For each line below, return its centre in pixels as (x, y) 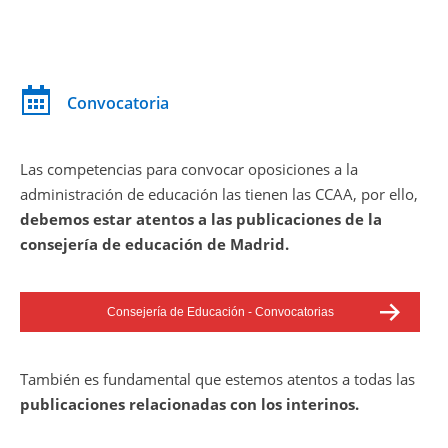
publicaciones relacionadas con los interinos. (191, 404)
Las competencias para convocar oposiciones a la (189, 169)
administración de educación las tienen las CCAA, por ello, (219, 194)
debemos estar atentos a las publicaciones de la (201, 219)
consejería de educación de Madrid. (154, 244)
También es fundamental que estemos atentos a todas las (217, 379)
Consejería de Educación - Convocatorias (220, 312)
